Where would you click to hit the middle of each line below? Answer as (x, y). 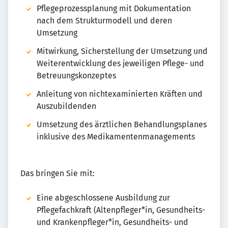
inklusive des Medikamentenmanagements (116, 137)
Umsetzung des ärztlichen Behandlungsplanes (122, 124)
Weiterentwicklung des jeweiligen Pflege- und (120, 63)
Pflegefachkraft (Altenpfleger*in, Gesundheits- (121, 210)
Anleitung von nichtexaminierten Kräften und (120, 94)
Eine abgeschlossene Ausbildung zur (103, 198)
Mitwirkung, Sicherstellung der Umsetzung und (122, 51)
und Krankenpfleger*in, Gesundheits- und (112, 222)
